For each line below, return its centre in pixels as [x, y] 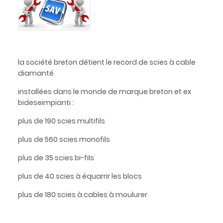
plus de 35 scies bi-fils [56, 158]
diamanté [36, 73]
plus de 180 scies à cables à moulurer [82, 194]
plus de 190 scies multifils [61, 121]
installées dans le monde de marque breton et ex [104, 91]
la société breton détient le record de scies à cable [107, 62]
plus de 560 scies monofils [64, 139]
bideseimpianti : [46, 102]
